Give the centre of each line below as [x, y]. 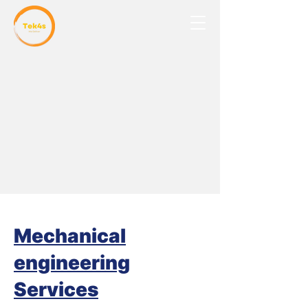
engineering [72, 263]
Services [56, 289]
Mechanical [70, 236]
